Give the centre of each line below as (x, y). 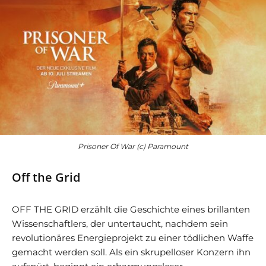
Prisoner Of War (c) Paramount (133, 147)
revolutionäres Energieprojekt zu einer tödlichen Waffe (133, 238)
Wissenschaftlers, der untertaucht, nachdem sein (120, 224)
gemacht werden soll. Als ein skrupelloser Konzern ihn (131, 252)
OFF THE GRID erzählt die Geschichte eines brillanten (131, 210)
